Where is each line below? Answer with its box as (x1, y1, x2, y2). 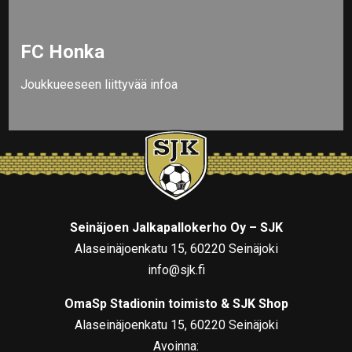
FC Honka (20, 40, 105, 63)
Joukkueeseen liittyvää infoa (20, 76, 178, 92)
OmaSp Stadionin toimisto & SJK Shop (64, 295, 288, 311)
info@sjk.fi (147, 262, 205, 277)
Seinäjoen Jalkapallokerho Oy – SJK (69, 219, 283, 235)
